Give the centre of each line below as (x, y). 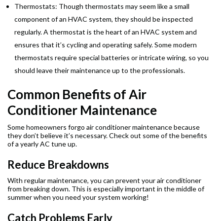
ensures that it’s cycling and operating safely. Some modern (106, 45)
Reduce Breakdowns (58, 165)
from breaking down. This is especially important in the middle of (106, 189)
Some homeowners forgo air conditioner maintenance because (104, 127)
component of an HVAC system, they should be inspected (104, 19)
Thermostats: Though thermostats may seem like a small (102, 6)
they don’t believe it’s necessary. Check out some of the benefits (107, 136)
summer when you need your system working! (78, 197)
